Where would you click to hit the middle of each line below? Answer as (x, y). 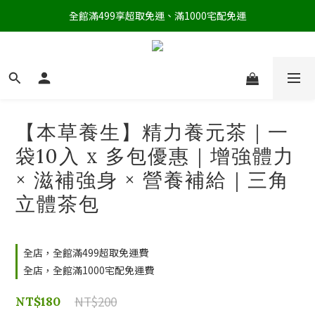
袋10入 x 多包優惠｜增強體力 (155, 156)
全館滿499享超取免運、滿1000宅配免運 (157, 15)
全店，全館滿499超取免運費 (86, 253)
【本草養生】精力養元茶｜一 (152, 133)
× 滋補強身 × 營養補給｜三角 (153, 180)
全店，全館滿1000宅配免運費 (89, 270)
